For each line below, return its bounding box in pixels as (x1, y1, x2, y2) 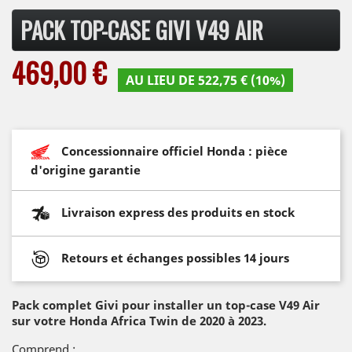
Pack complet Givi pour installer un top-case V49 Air (12, 297, 320, 313)
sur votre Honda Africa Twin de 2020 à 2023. (12, 313, 266, 328)
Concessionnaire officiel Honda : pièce (61, 142, 288, 159)
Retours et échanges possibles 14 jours (61, 249, 289, 266)
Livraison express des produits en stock (61, 203, 295, 220)
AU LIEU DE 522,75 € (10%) (126, 71, 285, 89)
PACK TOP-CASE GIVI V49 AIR (20, 13, 263, 46)
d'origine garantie (31, 162, 141, 178)
